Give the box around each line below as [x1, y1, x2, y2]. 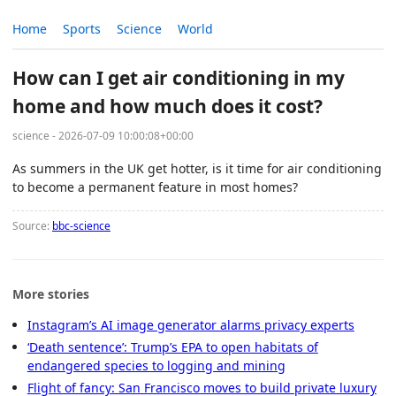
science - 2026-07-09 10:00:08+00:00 [12, 127, 194, 143]
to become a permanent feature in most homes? [12, 178, 298, 195]
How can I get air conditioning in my [12, 65, 345, 91]
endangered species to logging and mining [27, 356, 286, 374]
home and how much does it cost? [12, 94, 323, 119]
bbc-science [52, 217, 110, 233]
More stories [12, 285, 89, 302]
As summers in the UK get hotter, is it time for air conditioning [12, 159, 382, 177]
